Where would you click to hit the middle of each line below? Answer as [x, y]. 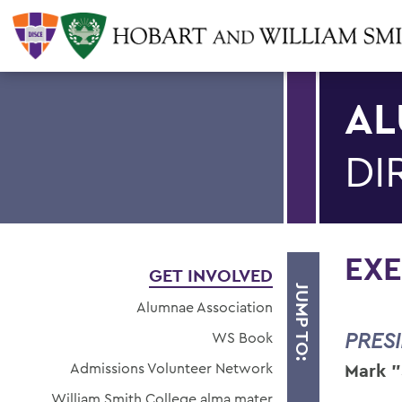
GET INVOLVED [211, 275]
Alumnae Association [205, 307]
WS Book [242, 337]
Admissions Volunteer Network [171, 368]
